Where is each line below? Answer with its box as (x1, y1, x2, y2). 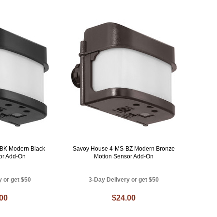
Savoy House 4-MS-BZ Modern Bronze (73, 145, 175, 152)
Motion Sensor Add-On (94, 153, 154, 160)
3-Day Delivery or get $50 (89, 176, 159, 183)
